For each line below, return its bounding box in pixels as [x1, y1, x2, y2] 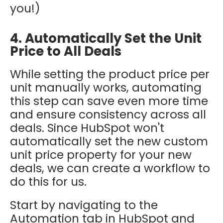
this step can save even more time [10, 93, 208, 110]
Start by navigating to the [10, 197, 158, 214]
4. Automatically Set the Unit [10, 29, 202, 48]
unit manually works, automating [10, 80, 202, 96]
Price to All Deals [10, 42, 124, 61]
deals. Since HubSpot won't [10, 120, 164, 136]
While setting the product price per [10, 66, 210, 83]
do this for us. [10, 174, 87, 190]
